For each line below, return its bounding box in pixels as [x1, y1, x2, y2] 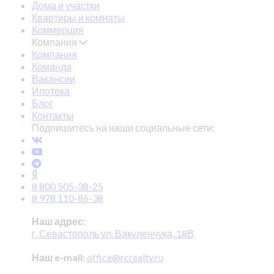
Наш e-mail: [31, 251, 85, 263]
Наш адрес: [31, 215, 86, 227]
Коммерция [31, 23, 84, 35]
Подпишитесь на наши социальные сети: [31, 121, 215, 133]
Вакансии [31, 72, 75, 84]
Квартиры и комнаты [31, 11, 125, 23]
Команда [31, 60, 72, 72]
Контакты [31, 109, 74, 121]
